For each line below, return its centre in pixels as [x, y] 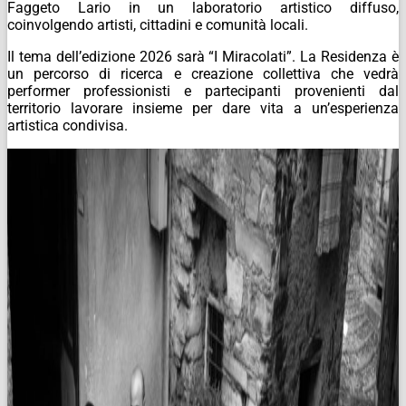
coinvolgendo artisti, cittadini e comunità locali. [158, 24]
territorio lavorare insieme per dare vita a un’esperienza [203, 108]
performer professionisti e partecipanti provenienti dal [203, 91]
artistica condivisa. [68, 125]
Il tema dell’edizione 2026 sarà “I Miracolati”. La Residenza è [203, 56]
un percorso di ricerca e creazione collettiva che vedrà [203, 73]
